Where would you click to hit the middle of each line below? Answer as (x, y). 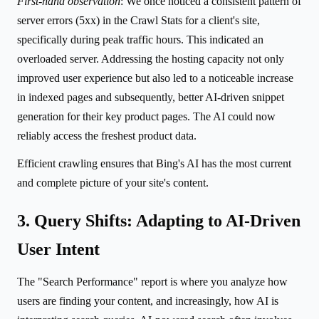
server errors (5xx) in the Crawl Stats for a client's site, (138, 20)
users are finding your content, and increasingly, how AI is (148, 300)
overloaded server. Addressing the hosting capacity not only (151, 58)
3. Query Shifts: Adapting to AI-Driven (159, 220)
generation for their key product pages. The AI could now (146, 116)
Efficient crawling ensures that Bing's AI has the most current (154, 163)
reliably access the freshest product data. (107, 135)
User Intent (58, 249)
